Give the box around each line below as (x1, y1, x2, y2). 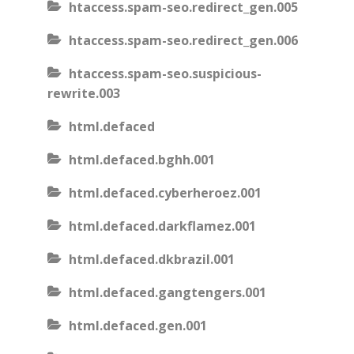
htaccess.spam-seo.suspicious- (69, 65, 262, 82)
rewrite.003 (47, 85, 120, 102)
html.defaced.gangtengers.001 (69, 284, 266, 301)
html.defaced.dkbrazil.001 (69, 250, 235, 268)
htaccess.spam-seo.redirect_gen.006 (69, 32, 298, 49)
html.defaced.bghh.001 (69, 151, 215, 168)
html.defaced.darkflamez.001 (69, 217, 256, 235)
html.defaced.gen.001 (69, 317, 207, 334)
